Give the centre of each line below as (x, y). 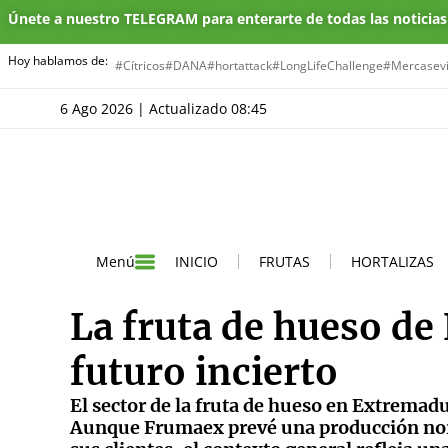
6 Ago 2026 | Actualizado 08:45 (167, 108)
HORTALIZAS (392, 261)
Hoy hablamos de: (58, 60)
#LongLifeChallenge (327, 65)
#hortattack (239, 65)
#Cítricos (140, 65)
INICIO (196, 261)
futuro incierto (204, 372)
